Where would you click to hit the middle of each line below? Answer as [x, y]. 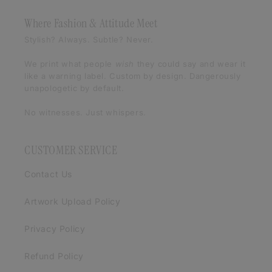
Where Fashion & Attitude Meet [91, 23]
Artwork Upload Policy [73, 201]
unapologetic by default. [74, 88]
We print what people [70, 64]
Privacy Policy [55, 229]
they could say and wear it [190, 64]
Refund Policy [54, 256]
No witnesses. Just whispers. [85, 112]
